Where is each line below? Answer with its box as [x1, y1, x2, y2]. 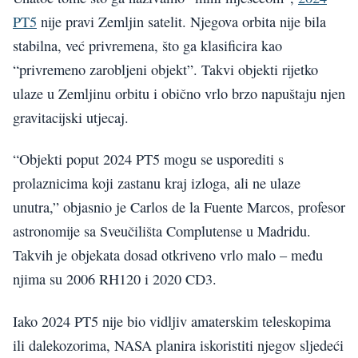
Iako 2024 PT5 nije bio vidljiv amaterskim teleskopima [13, 311, 331, 331]
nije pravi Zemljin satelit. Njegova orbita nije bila [37, 11, 326, 31]
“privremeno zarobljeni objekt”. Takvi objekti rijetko [13, 59, 318, 79]
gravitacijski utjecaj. [13, 107, 129, 127]
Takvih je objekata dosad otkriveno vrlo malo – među [13, 245, 323, 265]
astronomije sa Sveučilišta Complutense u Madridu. [13, 221, 311, 241]
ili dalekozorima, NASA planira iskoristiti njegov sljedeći [13, 335, 344, 355]
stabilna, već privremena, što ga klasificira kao [13, 35, 282, 55]
